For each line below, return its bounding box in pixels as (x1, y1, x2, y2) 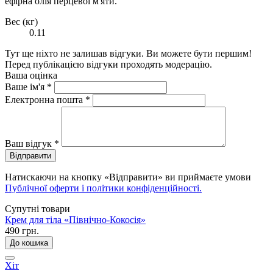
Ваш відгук (5, 138, 54, 149)
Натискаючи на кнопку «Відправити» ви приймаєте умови (5, 171, 251, 182)
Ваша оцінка (5, 69, 57, 80)
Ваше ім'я (5, 81, 47, 92)
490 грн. (5, 225, 39, 236)
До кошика (10, 238, 48, 247)
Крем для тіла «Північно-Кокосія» (5, 214, 146, 225)
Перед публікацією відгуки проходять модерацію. (5, 58, 212, 69)
